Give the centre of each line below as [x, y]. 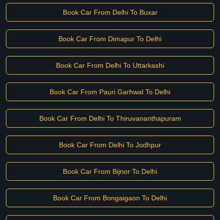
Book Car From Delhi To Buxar [110, 12]
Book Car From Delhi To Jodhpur [110, 145]
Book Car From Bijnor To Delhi [110, 171]
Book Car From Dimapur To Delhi [110, 39]
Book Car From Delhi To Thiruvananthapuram [110, 118]
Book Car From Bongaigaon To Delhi [110, 198]
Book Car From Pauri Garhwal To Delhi [110, 92]
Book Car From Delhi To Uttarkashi [110, 65]
